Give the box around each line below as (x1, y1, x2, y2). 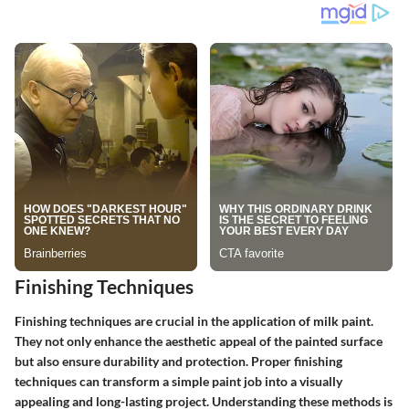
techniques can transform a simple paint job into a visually (15, 372, 342, 389)
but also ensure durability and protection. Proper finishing (15, 352, 342, 369)
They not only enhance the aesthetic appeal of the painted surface (15, 332, 383, 349)
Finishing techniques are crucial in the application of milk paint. (15, 312, 373, 329)
